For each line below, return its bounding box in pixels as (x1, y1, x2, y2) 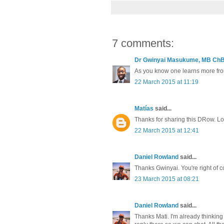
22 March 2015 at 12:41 (134, 127, 199, 134)
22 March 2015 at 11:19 (134, 78, 198, 86)
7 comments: (112, 37, 174, 50)
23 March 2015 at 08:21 (134, 175, 199, 183)
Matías (134, 105, 153, 112)
